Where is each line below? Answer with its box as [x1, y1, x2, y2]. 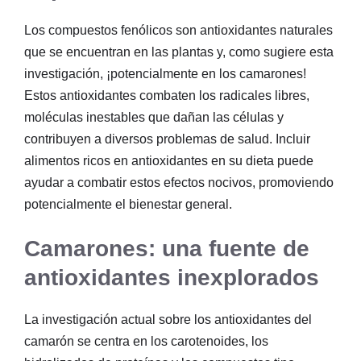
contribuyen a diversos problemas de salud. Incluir [24, 131, 310, 146]
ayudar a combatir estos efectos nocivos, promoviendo [24, 175, 334, 189]
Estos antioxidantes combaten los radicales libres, [24, 88, 309, 102]
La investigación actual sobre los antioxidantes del [24, 312, 312, 326]
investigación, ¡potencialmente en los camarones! [24, 66, 306, 81]
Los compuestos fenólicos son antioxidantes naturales [24, 23, 333, 37]
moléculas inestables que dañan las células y [24, 110, 284, 124]
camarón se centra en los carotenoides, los [24, 334, 268, 348]
